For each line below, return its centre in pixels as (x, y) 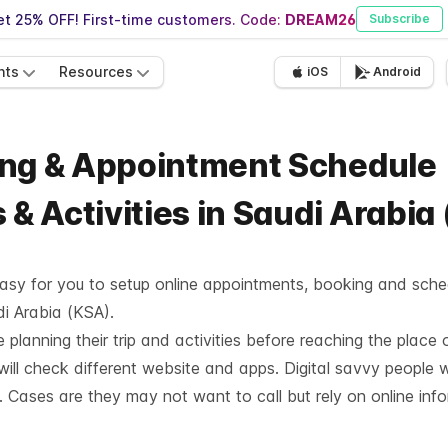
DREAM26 (320, 19)
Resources (96, 71)
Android (397, 71)
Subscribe (399, 18)
